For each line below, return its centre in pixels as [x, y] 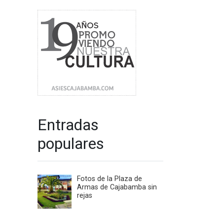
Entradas [68, 125]
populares [71, 144]
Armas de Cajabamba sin [117, 187]
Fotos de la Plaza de [110, 179]
